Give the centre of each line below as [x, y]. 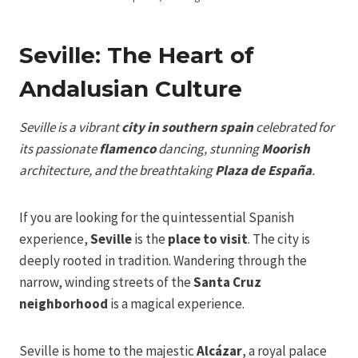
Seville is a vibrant [70, 127]
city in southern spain [187, 127]
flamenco [127, 148]
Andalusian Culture [131, 88]
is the [150, 239]
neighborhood [64, 303]
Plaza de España [263, 170]
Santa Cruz [227, 282]
